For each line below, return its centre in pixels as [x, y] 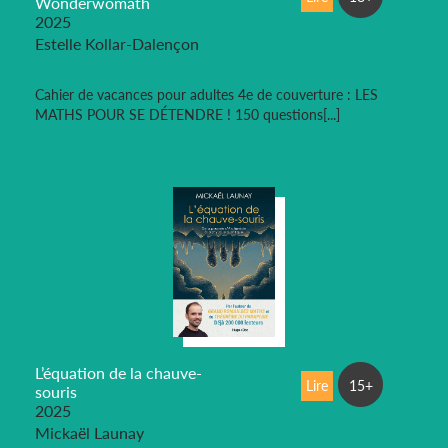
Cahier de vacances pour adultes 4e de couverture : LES [206, 94]
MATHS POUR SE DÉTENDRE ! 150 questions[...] [187, 114]
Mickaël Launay [89, 432]
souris [56, 391]
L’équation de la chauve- [118, 372]
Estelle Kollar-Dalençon [117, 43]
